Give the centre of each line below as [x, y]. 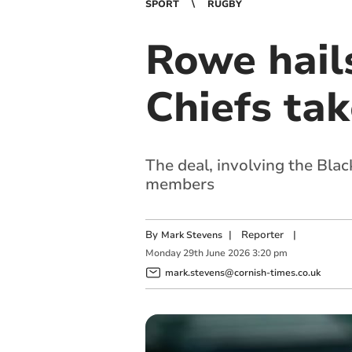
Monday [163, 253]
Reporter [262, 235]
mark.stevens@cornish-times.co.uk [242, 272]
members [180, 184]
